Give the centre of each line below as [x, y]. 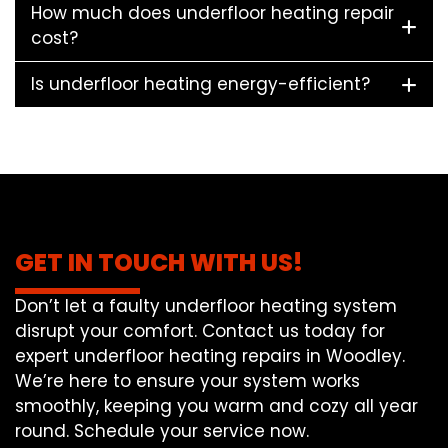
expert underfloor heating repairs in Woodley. [210, 356]
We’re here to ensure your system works [187, 381]
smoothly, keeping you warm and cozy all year [216, 406]
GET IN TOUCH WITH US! [159, 263]
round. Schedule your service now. [162, 431]
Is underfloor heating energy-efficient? [200, 84]
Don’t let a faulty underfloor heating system [206, 306]
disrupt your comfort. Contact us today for [200, 331]
